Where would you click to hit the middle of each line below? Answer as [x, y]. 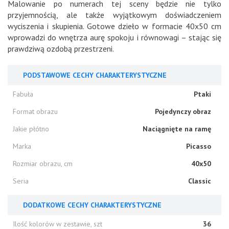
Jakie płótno [31, 129]
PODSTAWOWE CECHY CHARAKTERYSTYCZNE [95, 75]
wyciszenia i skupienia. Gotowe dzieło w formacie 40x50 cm [114, 26]
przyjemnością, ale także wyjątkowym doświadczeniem [114, 15]
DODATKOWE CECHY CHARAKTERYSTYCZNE [92, 205]
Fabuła [23, 94]
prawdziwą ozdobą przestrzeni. [61, 48]
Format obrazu [35, 111]
